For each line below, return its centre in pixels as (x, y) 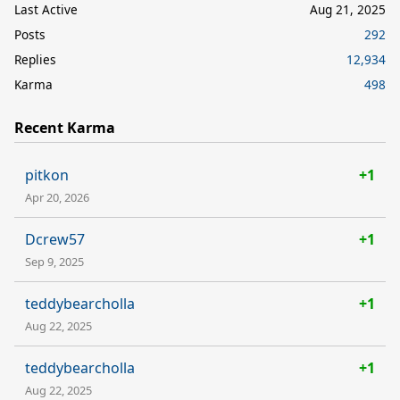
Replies (35, 59)
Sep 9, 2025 (54, 261)
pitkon (47, 175)
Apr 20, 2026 (57, 197)
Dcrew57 (55, 239)
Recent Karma (65, 127)
